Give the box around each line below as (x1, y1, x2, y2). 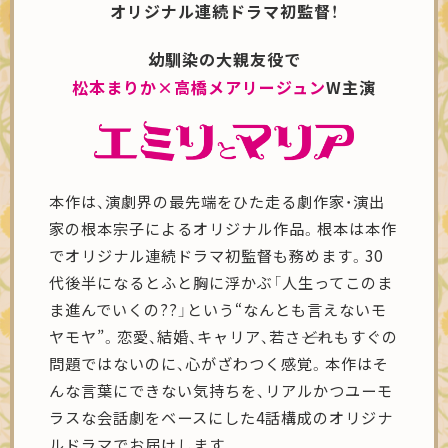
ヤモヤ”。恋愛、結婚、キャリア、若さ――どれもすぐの (49, 325, 399, 348)
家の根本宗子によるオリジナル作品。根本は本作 (49, 217, 398, 240)
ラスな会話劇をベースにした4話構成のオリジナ (49, 406, 394, 429)
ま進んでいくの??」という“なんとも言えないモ (49, 298, 388, 321)
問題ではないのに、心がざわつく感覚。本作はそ (49, 352, 390, 375)
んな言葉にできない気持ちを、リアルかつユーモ (49, 379, 394, 402)
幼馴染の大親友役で (147, 47, 301, 72)
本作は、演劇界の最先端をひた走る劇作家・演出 (49, 190, 386, 213)
